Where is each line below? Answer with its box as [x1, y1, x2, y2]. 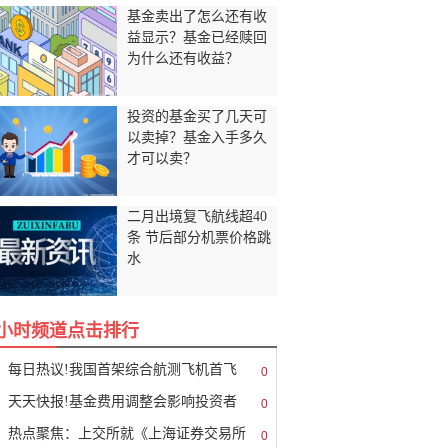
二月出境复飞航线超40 [127, 209, 267, 224]
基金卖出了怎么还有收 [127, 9, 267, 24]
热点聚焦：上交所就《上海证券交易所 [8, 426, 246, 441]
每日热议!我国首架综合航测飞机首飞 [8, 362, 237, 377]
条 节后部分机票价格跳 [127, 230, 271, 245]
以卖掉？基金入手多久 [127, 130, 267, 145]
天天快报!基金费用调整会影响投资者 [8, 394, 237, 409]
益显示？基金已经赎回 [127, 30, 267, 45]
